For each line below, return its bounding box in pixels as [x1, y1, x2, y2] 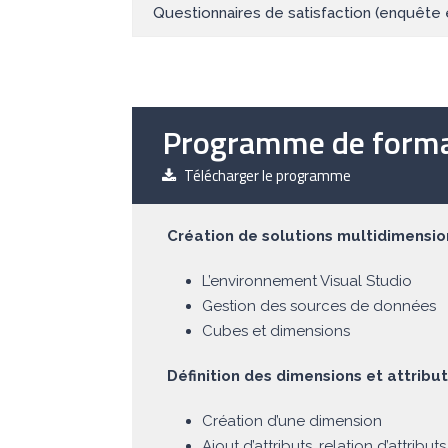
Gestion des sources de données [202, 297, 436, 316]
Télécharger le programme [184, 163, 351, 187]
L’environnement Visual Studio [202, 272, 412, 291]
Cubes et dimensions [202, 322, 350, 341]
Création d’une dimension [202, 412, 382, 431]
